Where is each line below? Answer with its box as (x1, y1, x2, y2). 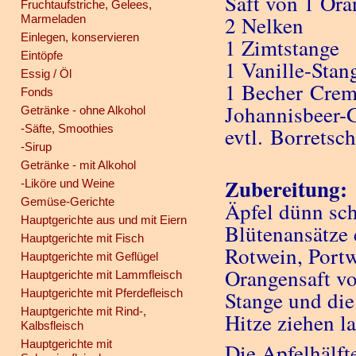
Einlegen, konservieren (20, 30, 139, 44)
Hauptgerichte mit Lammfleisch (20, 268, 182, 281)
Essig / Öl (20, 67, 72, 80)
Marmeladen (20, 12, 86, 25)
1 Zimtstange (225, 33, 340, 62)
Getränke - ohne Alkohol (20, 103, 145, 117)
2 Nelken (225, 11, 304, 40)
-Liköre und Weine (20, 176, 114, 190)
